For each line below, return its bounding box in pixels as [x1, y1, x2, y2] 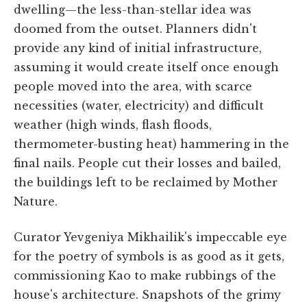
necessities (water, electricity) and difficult [14, 98, 264, 112]
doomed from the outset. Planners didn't [14, 21, 257, 36]
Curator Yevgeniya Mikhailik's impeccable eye [14, 230, 287, 244]
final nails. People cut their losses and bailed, [14, 156, 281, 170]
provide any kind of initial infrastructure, [14, 40, 262, 55]
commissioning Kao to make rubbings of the [14, 268, 276, 282]
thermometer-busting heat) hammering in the [14, 136, 289, 151]
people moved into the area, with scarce [14, 79, 252, 93]
